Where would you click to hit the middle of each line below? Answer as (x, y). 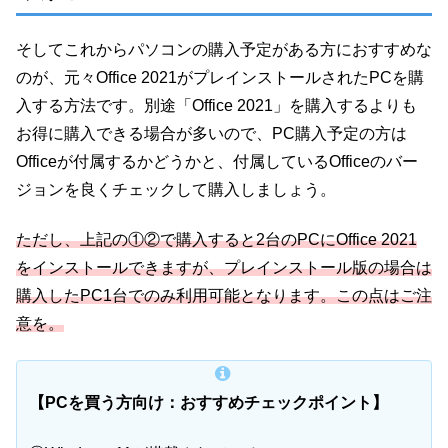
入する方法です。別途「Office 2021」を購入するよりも (216, 105)
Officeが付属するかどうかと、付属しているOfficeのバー (217, 161)
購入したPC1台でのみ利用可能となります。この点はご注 (224, 295)
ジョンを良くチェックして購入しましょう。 (176, 189)
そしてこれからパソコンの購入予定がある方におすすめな (224, 49)
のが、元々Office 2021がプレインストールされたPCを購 (220, 77)
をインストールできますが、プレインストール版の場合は (224, 267)
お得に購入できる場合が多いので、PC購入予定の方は (211, 133)
